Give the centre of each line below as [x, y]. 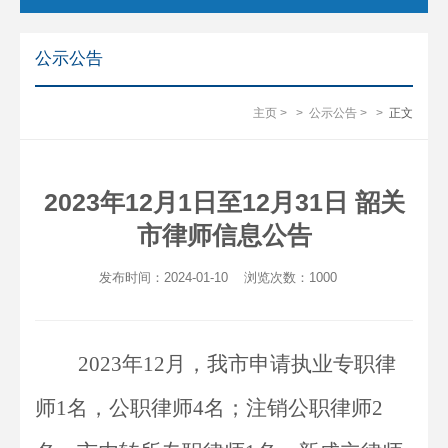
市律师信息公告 [224, 235]
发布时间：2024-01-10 [165, 277]
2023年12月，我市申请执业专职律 [237, 364]
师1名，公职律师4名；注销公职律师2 [209, 408]
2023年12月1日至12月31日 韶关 [224, 202]
